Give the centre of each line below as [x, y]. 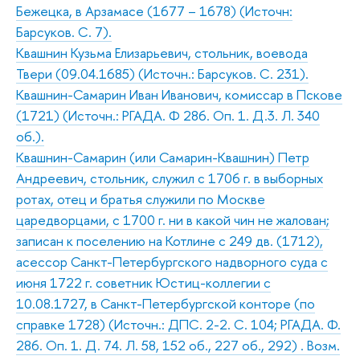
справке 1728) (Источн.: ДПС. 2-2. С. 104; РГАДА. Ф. [178, 324]
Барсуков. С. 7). [64, 31]
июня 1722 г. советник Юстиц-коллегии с [143, 282]
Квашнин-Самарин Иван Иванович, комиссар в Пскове [179, 94]
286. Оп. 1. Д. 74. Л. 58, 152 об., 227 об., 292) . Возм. [178, 345]
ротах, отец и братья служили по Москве [141, 198]
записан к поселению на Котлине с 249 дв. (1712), [170, 240]
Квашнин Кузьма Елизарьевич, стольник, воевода [162, 52]
